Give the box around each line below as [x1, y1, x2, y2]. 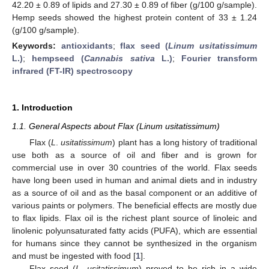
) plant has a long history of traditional [112, 138, 258, 147]
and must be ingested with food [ [12, 251, 136, 261]
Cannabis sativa [84, 53, 155, 63]
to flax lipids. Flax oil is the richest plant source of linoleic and [12, 213, 257, 223]
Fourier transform [181, 53, 258, 63]
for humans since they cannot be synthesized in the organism [12, 238, 257, 248]
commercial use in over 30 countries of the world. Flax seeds [12, 163, 257, 172]
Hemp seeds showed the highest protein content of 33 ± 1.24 [12, 12, 257, 22]
